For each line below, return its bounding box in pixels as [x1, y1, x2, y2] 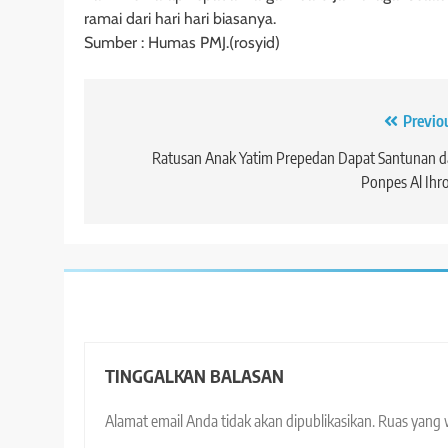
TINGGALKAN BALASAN [105, 364, 284, 387]
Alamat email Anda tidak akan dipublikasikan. [105, 410, 375, 431]
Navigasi [103, 110, 190, 141]
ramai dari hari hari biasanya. [84, 8, 276, 28]
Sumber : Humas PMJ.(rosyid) [84, 32, 280, 52]
